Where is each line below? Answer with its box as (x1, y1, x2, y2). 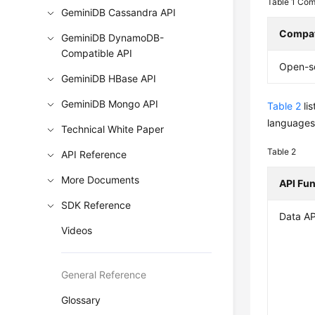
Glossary (61, 294, 101, 306)
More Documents (61, 174, 140, 186)
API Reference (61, 148, 127, 160)
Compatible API (61, 47, 133, 59)
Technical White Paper (61, 123, 165, 135)
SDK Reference (61, 199, 131, 211)
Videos (61, 224, 93, 236)
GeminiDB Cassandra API (61, 6, 176, 18)
